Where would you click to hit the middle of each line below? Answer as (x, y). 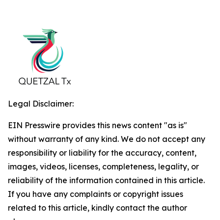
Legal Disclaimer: (41, 104)
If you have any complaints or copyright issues (96, 194)
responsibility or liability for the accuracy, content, (102, 153)
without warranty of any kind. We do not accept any (107, 139)
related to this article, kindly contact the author (97, 208)
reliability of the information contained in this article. (106, 180)
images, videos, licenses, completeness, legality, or (103, 167)
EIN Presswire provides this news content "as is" (97, 125)
